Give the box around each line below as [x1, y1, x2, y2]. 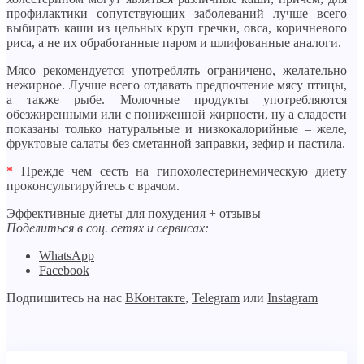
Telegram [192, 291, 240, 305]
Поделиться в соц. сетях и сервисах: [6, 221, 209, 236]
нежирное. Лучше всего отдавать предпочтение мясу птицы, [6, 78, 348, 93]
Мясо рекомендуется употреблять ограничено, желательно [6, 63, 348, 78]
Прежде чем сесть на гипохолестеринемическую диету [13, 164, 348, 179]
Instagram [267, 291, 318, 305]
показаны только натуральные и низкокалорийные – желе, [6, 122, 348, 136]
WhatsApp [39, 249, 94, 263]
